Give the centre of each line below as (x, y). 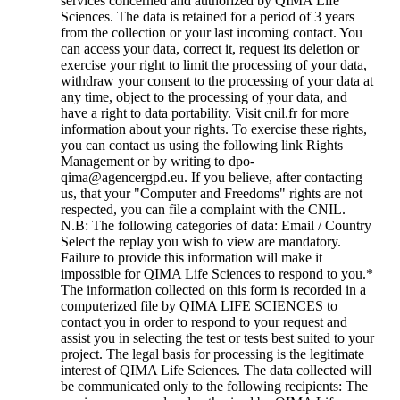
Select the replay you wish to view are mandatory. (201, 242)
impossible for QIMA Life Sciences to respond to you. (213, 274)
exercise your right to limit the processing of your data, (214, 65)
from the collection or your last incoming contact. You (212, 33)
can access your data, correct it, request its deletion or (210, 49)
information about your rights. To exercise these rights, (214, 129)
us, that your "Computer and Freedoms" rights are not (212, 194)
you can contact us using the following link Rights (202, 146)
